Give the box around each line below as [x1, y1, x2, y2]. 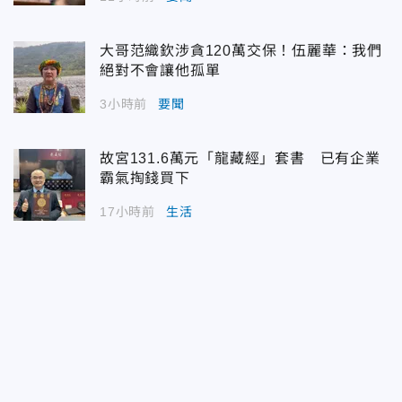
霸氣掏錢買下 [100, 170, 190, 186]
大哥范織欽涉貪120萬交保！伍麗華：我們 [100, 42, 382, 58]
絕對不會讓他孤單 [100, 62, 221, 78]
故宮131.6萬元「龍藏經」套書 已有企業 [100, 150, 380, 166]
